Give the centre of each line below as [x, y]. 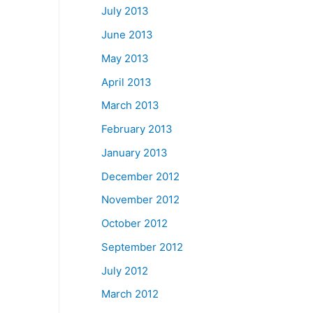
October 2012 [135, 223]
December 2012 [141, 176]
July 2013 [125, 11]
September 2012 [143, 247]
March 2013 [131, 105]
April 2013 [127, 82]
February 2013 [137, 129]
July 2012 [125, 270]
